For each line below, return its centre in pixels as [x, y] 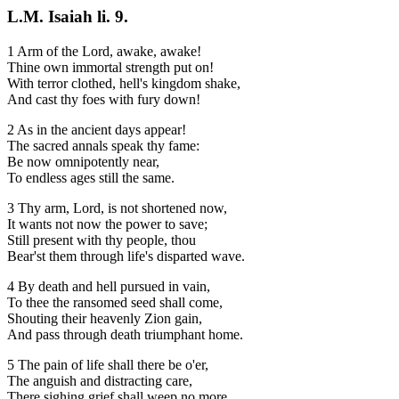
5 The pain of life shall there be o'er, [108, 364]
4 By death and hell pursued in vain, [109, 286]
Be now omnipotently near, [83, 161]
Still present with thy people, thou [102, 240]
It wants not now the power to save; [107, 224]
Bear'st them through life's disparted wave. [126, 256]
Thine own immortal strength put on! [110, 67]
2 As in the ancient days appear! [97, 129]
